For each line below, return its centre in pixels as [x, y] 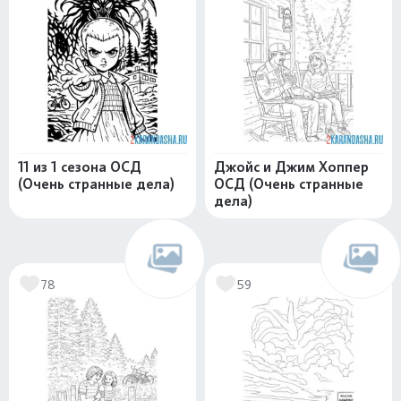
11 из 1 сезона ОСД [80, 167]
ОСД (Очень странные [289, 184]
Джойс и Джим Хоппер [291, 167]
